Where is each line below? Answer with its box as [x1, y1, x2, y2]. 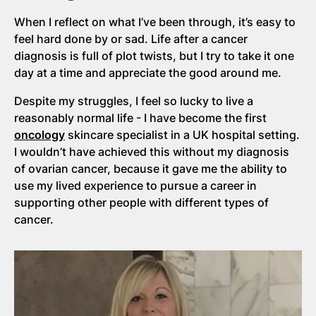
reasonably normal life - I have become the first [14, 110, 267, 125]
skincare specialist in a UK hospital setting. [65, 127, 300, 142]
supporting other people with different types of [14, 195, 269, 209]
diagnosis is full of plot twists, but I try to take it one [14, 48, 294, 63]
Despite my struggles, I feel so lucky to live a [14, 93, 253, 108]
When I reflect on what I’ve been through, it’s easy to [14, 14, 296, 29]
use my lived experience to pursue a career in [14, 178, 257, 193]
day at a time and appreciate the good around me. [14, 65, 281, 80]
